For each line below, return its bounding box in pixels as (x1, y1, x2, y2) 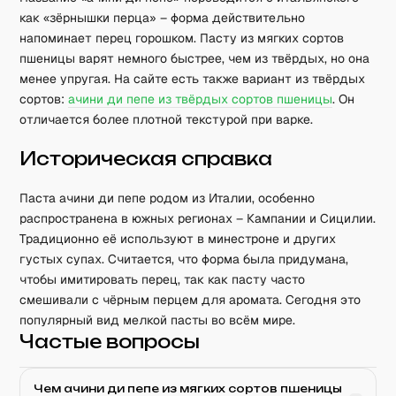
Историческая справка (19, 148, 273, 170)
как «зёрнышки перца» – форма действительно (19, 10, 306, 26)
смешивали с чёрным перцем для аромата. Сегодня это (19, 292, 362, 308)
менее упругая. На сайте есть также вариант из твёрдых (19, 71, 366, 87)
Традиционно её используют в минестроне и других (19, 231, 337, 247)
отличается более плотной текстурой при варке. (19, 111, 314, 127)
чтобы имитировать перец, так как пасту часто (19, 271, 306, 287)
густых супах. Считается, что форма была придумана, (19, 251, 349, 267)
